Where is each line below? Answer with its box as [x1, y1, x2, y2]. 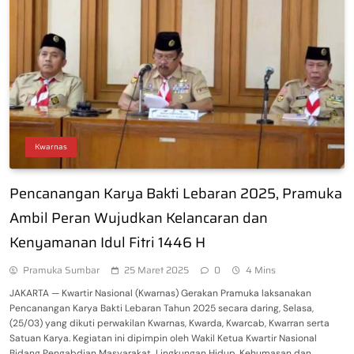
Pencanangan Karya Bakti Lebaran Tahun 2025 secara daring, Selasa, [9, 302, 314, 315]
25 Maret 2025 [124, 262, 189, 278]
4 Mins [246, 262, 276, 278]
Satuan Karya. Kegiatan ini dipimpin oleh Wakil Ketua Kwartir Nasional [9, 332, 317, 345]
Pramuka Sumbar [23, 262, 100, 278]
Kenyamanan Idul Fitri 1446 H [9, 232, 205, 254]
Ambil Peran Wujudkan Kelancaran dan [9, 207, 268, 230]
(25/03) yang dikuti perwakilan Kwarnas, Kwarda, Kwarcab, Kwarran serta [9, 317, 330, 330]
